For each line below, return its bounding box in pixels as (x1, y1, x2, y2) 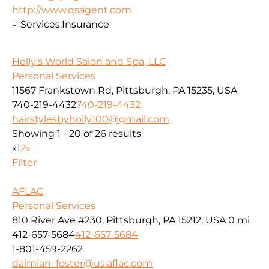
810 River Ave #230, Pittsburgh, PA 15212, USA (12, 214, 226, 226)
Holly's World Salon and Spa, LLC (12, 56, 166, 68)
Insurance (62, 18, 109, 30)
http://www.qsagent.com (12, 4, 131, 16)
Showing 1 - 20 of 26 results (12, 128, 141, 140)
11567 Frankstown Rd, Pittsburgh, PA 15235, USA (12, 85, 237, 97)
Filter (12, 157, 37, 169)
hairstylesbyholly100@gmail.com (12, 113, 169, 125)
